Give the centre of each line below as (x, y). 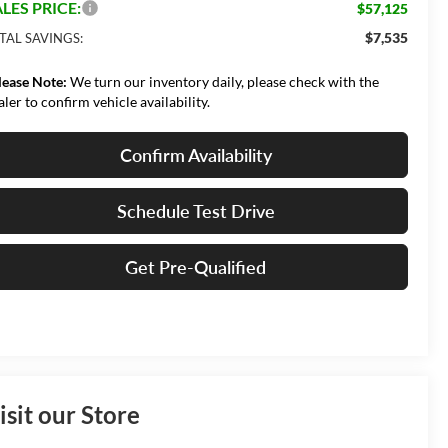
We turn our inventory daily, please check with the (223, 81)
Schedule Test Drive (195, 210)
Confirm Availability (195, 154)
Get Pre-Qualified (195, 266)
